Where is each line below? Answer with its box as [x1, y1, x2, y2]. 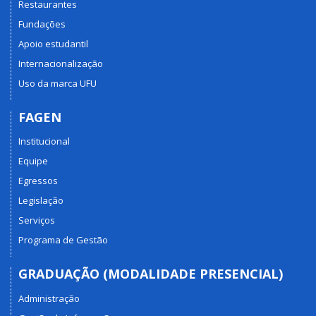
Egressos [18, 174, 58, 188]
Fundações [18, 17, 66, 30]
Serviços [18, 214, 55, 227]
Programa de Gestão [18, 233, 108, 247]
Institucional [18, 135, 70, 148]
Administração [18, 291, 80, 305]
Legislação [18, 194, 63, 207]
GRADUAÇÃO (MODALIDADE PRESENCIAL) [18, 265, 283, 283]
